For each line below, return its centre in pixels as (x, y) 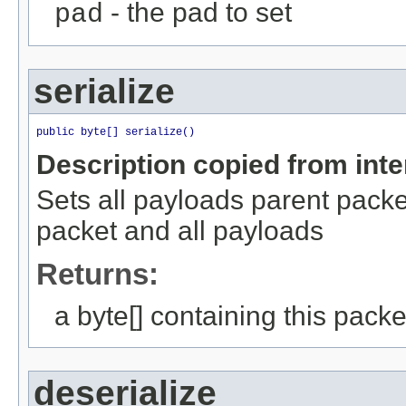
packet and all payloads (180, 230)
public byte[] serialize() (116, 132)
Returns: (97, 274)
